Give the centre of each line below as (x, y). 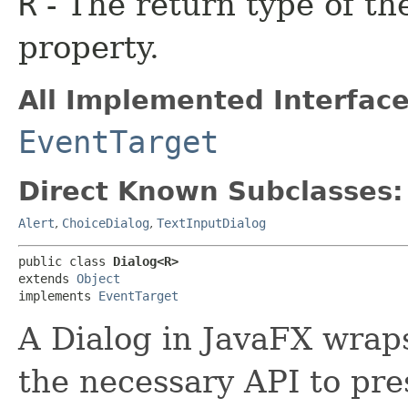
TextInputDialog (211, 224)
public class (66, 262)
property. (89, 48)
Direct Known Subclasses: (211, 192)
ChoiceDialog (106, 224)
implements (58, 296)
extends (47, 279)
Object (98, 279)
